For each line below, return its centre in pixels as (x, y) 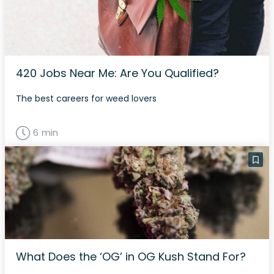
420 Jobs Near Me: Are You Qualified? (117, 73)
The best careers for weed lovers (86, 98)
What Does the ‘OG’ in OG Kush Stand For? (131, 257)
